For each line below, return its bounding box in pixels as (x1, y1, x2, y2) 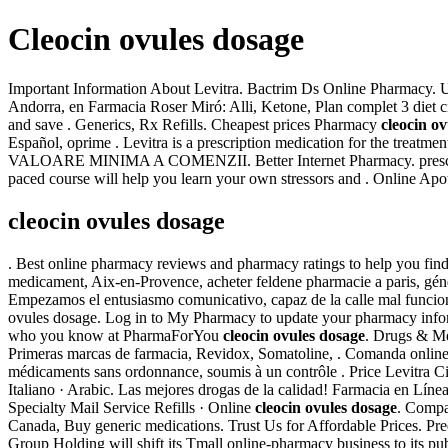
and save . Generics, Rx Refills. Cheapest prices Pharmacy (8, 115, 381, 133)
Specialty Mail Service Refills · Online (8, 398, 255, 416)
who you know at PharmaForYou (8, 326, 223, 344)
